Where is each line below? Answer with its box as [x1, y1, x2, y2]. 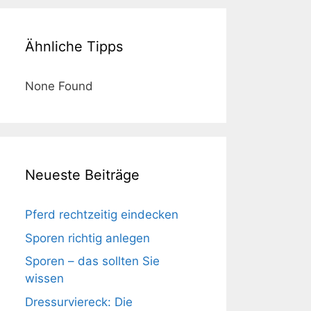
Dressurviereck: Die [25, 294, 133, 309]
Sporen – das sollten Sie [25, 254, 160, 268]
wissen [25, 271, 64, 285]
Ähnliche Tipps [25, 38, 123, 55]
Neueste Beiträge [25, 167, 140, 183]
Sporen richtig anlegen [25, 230, 150, 245]
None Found [25, 79, 93, 93]
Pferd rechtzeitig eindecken [25, 208, 178, 221]
